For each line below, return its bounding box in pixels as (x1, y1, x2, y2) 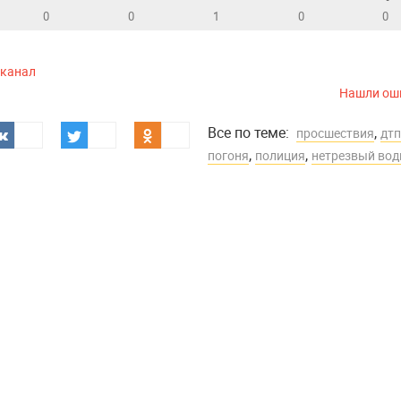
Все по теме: (208, 122, 296, 142)
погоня (208, 146, 249, 164)
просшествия (296, 124, 374, 141)
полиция (255, 146, 305, 164)
